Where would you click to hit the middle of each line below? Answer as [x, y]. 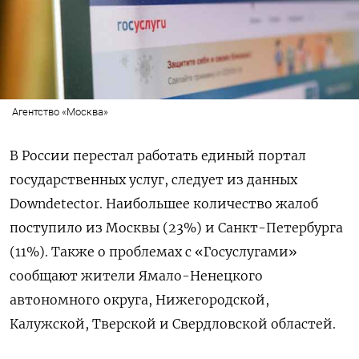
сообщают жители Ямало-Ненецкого [136, 275]
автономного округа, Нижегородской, [139, 299]
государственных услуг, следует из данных [153, 179]
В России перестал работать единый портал [158, 155]
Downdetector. [58, 203]
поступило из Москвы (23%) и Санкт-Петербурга [176, 227]
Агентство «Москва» [60, 111]
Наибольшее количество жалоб [212, 203]
